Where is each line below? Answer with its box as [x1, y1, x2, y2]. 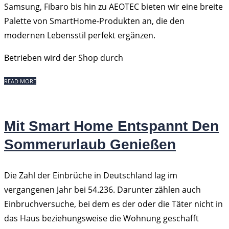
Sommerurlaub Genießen [4, 136, 176, 152]
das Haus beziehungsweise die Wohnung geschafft [4, 213, 199, 224]
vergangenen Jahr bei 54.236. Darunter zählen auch [4, 184, 201, 195]
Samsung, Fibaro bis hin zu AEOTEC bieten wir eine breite [4, 1, 223, 12]
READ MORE [4, 77, 36, 85]
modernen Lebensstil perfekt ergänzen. [4, 30, 155, 41]
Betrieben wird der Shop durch [4, 52, 123, 63]
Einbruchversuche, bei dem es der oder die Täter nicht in [4, 198, 223, 210]
